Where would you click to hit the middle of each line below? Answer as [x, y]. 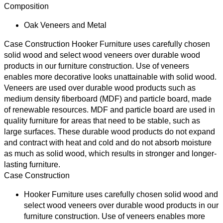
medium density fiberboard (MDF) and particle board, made [108, 99]
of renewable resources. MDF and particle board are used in [110, 110]
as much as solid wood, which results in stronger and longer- [110, 153]
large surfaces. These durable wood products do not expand [110, 131]
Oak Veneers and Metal [65, 25]
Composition [26, 6]
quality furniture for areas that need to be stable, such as [102, 120]
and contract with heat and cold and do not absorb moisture [108, 142]
